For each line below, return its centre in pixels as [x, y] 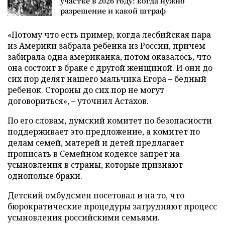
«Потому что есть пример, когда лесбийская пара [109, 35]
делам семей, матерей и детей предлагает [96, 143]
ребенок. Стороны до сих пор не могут [86, 90]
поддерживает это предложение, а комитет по [104, 132]
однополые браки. [45, 176]
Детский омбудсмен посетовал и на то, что [96, 195]
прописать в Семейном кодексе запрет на [94, 154]
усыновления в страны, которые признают [95, 165]
